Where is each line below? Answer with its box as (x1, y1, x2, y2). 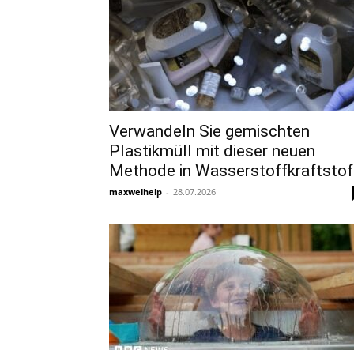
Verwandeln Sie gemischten (109, 122, 310, 141)
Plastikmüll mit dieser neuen (109, 141, 315, 160)
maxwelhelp (109, 186, 162, 198)
